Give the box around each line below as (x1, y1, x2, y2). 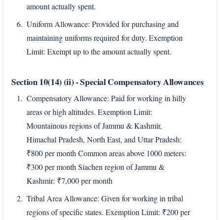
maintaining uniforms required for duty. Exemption (27, 32, 183, 43)
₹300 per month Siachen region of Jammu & (27, 162, 165, 172)
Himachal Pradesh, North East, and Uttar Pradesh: (27, 134, 182, 145)
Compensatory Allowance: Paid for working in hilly (27, 93, 186, 104)
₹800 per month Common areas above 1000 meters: (27, 148, 186, 159)
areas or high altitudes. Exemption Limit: (27, 107, 152, 117)
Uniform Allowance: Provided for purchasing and (27, 19, 179, 29)
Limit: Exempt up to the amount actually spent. (27, 46, 171, 57)
